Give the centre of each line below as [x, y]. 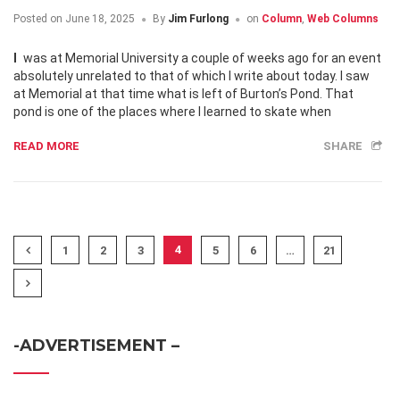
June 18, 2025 [99, 19]
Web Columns [343, 19]
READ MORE [46, 146]
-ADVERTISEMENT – [96, 346]
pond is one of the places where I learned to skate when [172, 112]
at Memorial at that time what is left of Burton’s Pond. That [183, 94]
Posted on [38, 19]
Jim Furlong [198, 19]
